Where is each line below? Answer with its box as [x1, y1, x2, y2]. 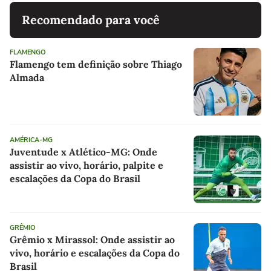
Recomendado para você [22, 11, 160, 27]
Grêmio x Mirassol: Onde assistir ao [10, 233, 175, 246]
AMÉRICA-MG [10, 135, 53, 145]
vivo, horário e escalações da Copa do [10, 246, 180, 259]
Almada [10, 71, 44, 83]
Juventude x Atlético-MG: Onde [10, 145, 157, 158]
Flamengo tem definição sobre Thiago [10, 57, 182, 70]
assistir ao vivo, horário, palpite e [10, 158, 163, 171]
